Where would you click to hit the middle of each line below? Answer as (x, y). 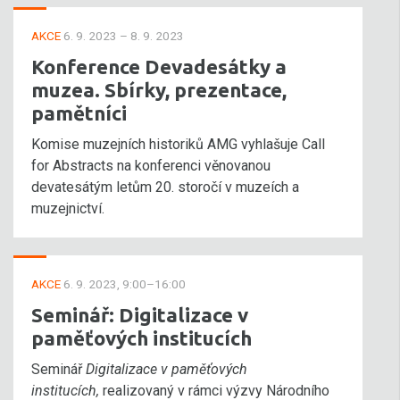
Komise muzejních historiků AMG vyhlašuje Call (178, 144)
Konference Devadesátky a (159, 67)
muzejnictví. (68, 208)
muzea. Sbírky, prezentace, (159, 90)
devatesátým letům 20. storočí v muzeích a (165, 187)
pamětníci (79, 113)
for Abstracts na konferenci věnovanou (151, 166)
